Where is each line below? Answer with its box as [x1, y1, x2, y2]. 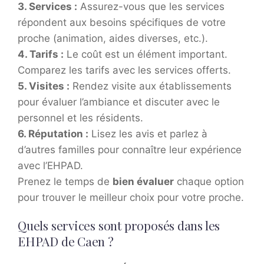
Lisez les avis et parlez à [88, 128, 207, 140]
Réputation [28, 128, 83, 140]
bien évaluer [113, 176, 174, 188]
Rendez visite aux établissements [70, 80, 232, 93]
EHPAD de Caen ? [18, 233, 114, 250]
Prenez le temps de [18, 176, 113, 188]
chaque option [174, 176, 244, 188]
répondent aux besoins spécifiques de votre [18, 16, 226, 29]
